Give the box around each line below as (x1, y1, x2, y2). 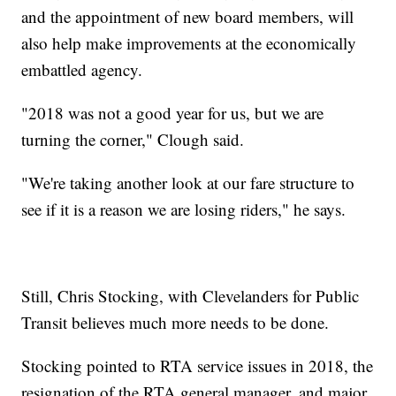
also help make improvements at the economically (21, 32, 357, 55)
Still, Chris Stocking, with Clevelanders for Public (21, 285, 360, 308)
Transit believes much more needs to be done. (21, 311, 330, 334)
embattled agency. (21, 58, 143, 81)
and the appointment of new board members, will (21, 5, 354, 28)
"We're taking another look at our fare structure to (21, 171, 355, 194)
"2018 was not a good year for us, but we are (21, 102, 324, 125)
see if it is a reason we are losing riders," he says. (21, 198, 346, 221)
